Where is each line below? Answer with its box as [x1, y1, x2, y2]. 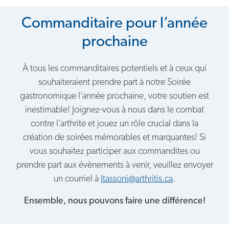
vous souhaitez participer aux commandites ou [29, 146, 200, 156]
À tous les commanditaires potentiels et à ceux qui [22, 63, 207, 74]
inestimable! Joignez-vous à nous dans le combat [25, 105, 204, 115]
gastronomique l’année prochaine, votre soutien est [20, 91, 209, 101]
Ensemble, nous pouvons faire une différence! [24, 196, 205, 206]
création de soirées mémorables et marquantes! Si [23, 132, 206, 143]
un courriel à [54, 174, 101, 184]
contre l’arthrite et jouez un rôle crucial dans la [31, 119, 198, 129]
